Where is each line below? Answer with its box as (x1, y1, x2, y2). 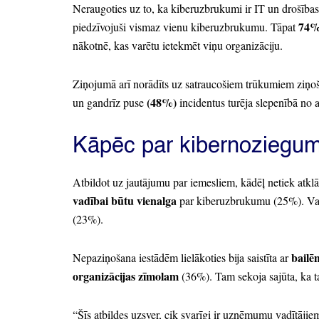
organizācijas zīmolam (73, 268, 179, 284)
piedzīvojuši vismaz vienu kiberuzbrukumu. (73, 19, 268, 35)
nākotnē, (73, 38, 111, 53)
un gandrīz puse (73, 95, 147, 110)
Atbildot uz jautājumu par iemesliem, (73, 174, 238, 189)
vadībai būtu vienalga (73, 192, 177, 209)
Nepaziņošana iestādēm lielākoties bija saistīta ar (73, 250, 291, 265)
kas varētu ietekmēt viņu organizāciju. (111, 38, 283, 53)
